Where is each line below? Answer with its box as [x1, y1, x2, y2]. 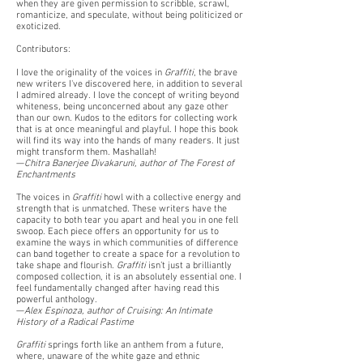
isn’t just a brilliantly [146, 260, 232, 271]
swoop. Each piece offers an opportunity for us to [16, 226, 219, 237]
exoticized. [16, 21, 61, 32]
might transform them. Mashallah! [16, 147, 156, 158]
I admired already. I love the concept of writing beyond [16, 90, 239, 101]
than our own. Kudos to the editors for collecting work [16, 113, 237, 124]
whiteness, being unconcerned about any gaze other [16, 101, 228, 113]
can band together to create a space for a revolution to [16, 249, 240, 260]
